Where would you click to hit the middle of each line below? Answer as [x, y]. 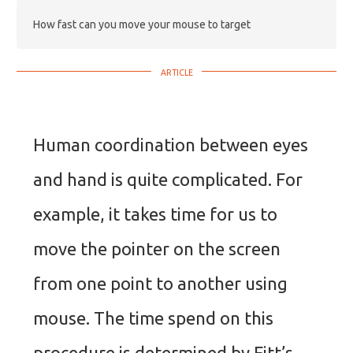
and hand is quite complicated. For [168, 179]
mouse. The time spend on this [153, 318]
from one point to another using [160, 283]
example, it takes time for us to [155, 214]
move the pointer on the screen [157, 248]
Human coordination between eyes [171, 144]
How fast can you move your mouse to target [142, 24]
